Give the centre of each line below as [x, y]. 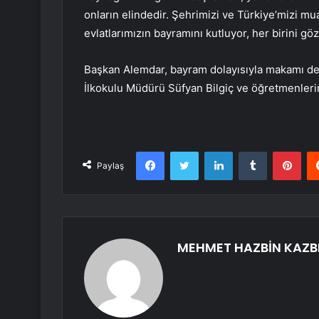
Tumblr [281, 151]
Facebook [185, 151]
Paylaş [110, 166]
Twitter [214, 151]
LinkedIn [251, 151]
